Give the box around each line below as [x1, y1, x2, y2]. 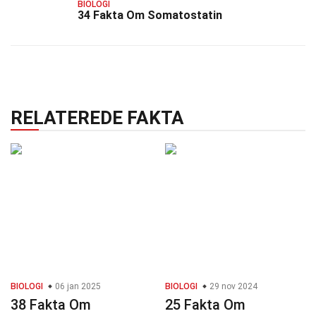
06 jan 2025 [53, 281, 101, 292]
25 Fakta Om [165, 296, 245, 314]
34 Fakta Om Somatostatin [78, 8, 222, 22]
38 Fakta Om [11, 296, 91, 314]
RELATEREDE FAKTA [11, 107, 184, 129]
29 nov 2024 [207, 281, 257, 292]
